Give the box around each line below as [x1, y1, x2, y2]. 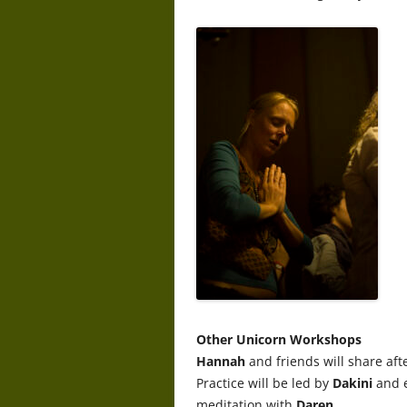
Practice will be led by [196, 373, 333, 392]
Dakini [333, 373, 376, 392]
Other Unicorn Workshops [196, 330, 362, 348]
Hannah [196, 352, 245, 370]
